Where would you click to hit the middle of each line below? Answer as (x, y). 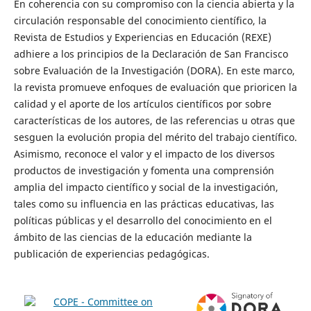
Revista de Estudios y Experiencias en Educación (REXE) (142, 37)
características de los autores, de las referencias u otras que (154, 121)
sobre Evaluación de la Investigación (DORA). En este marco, (154, 71)
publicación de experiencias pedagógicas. (111, 254)
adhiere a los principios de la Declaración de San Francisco (151, 54)
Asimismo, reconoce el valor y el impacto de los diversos (144, 154)
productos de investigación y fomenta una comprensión (144, 171)
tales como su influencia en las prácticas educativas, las (144, 204)
